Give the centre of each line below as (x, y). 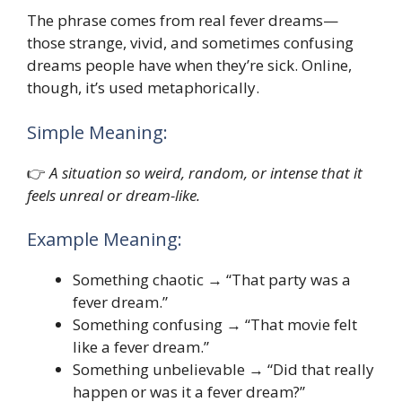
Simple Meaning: (97, 132)
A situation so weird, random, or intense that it (206, 172)
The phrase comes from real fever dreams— (183, 21)
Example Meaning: (105, 240)
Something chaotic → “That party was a (212, 280)
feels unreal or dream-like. (114, 195)
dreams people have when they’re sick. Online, (189, 66)
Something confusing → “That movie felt (215, 325)
